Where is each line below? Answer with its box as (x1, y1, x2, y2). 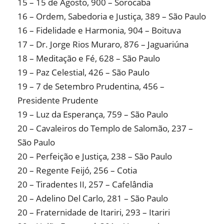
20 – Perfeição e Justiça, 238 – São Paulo (17, 150, 172, 162)
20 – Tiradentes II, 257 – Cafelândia (17, 178, 153, 190)
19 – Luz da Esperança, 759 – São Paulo (17, 108, 168, 120)
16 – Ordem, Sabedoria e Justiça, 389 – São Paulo (17, 10, 206, 22)
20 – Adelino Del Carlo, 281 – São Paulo (17, 192, 168, 204)
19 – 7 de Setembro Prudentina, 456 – (17, 80, 164, 92)
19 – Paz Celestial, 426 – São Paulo (17, 66, 149, 78)
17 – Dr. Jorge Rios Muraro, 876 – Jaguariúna (17, 38, 188, 50)
